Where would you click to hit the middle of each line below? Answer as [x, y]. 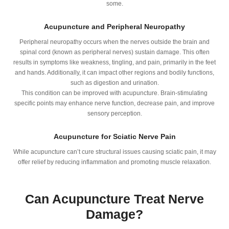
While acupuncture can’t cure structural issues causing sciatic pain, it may [114, 152]
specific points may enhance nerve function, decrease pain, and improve [114, 104]
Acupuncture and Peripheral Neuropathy [114, 27]
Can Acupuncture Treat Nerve [114, 199]
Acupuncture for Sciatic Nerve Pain [114, 137]
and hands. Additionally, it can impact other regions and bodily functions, [114, 73]
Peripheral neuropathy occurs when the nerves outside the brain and [114, 42]
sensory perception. [114, 114]
